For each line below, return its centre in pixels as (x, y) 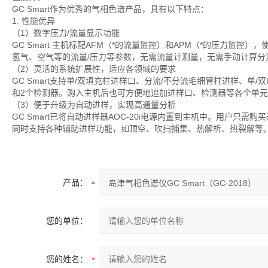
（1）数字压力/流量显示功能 (66, 33)
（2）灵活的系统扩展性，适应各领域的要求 (94, 69)
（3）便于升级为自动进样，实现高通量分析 (94, 105)
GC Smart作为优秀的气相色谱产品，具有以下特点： (110, 9)
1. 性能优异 (33, 21)
